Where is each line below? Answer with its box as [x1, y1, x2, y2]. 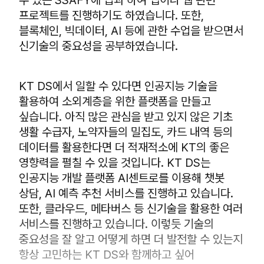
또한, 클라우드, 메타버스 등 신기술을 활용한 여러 [19, 202, 243, 216]
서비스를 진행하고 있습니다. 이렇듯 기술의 [19, 217, 214, 231]
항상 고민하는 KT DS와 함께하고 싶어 [19, 247, 194, 262]
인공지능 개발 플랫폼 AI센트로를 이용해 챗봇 [19, 171, 225, 185]
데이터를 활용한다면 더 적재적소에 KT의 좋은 [19, 140, 229, 154]
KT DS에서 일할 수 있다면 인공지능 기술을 [19, 79, 217, 93]
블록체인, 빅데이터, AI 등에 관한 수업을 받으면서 [19, 24, 243, 38]
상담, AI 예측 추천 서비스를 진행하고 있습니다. [19, 186, 233, 200]
